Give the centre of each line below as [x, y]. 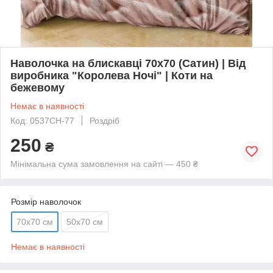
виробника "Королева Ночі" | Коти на [112, 75]
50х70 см [85, 222]
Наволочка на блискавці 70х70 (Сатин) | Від [128, 63]
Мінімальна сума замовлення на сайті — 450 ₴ [104, 164]
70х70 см [35, 222]
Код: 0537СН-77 [42, 120]
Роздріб [105, 120]
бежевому [37, 87]
